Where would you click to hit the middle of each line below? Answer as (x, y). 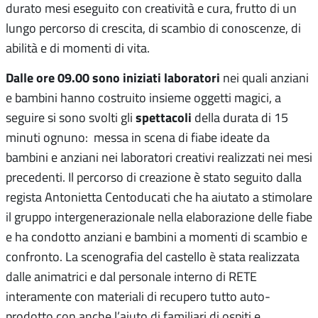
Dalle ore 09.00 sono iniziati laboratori (114, 78)
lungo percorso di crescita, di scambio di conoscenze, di (153, 28)
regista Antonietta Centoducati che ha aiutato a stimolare (159, 197)
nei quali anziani (266, 78)
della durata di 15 (241, 117)
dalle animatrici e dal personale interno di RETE (131, 276)
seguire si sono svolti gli (71, 117)
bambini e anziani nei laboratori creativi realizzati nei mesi (159, 157)
